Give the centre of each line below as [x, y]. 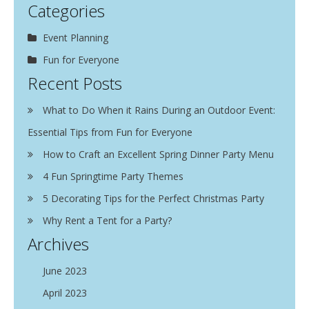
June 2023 [65, 271]
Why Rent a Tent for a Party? [107, 221]
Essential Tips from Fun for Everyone [110, 132]
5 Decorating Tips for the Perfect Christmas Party [153, 199]
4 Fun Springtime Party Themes [113, 177]
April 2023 [65, 293]
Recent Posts [75, 83]
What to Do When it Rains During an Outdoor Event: [159, 110]
